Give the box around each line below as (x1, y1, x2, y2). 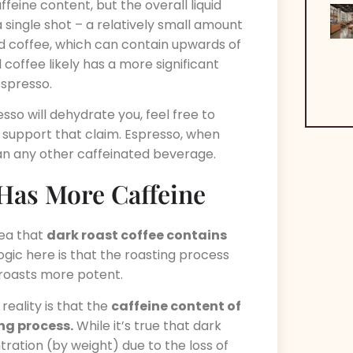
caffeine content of (111, 296, 241, 315)
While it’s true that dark (73, 316, 221, 335)
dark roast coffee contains (46, 226, 227, 245)
